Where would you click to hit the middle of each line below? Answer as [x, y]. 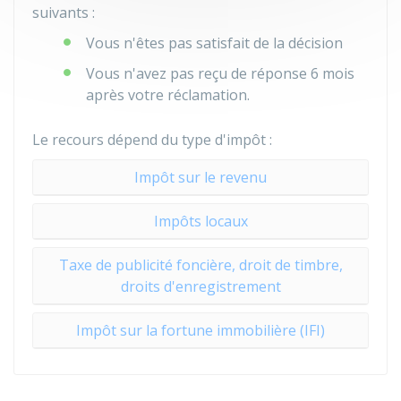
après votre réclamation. [168, 95]
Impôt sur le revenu [200, 177]
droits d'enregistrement [200, 286]
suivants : [64, 13]
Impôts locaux [200, 221]
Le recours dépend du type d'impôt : [152, 140]
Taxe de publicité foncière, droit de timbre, [200, 265]
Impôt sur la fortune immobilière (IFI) [200, 330]
